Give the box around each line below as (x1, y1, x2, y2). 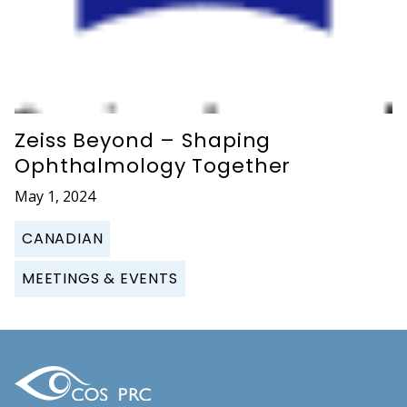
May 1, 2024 (15, 185, 95, 206)
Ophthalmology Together (15, 151, 292, 180)
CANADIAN (22, 227, 104, 249)
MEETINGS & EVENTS (22, 267, 178, 289)
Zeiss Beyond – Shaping (15, 125, 272, 154)
